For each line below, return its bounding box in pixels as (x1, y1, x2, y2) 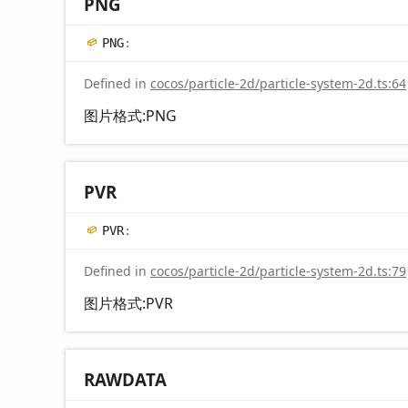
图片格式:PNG (84, 105, 177, 126)
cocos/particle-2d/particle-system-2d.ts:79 (150, 261, 406, 280)
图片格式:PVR (84, 292, 173, 313)
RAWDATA (84, 367, 167, 391)
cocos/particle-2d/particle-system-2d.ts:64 (150, 74, 406, 92)
